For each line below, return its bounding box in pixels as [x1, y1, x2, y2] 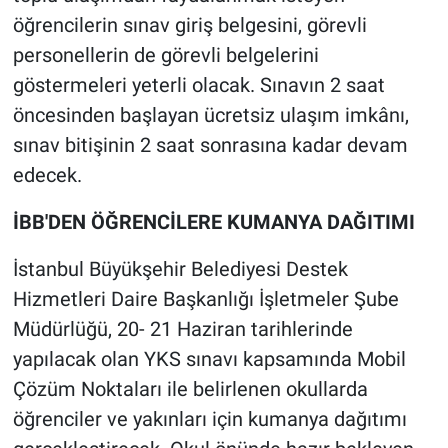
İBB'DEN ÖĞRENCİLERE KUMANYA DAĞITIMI [12, 210, 415, 235]
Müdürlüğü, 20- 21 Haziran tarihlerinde [12, 317, 353, 342]
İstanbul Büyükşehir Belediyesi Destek [12, 257, 348, 282]
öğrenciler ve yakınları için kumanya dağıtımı [12, 407, 407, 432]
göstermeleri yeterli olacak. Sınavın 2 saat [12, 73, 385, 98]
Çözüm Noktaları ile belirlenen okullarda [12, 377, 368, 402]
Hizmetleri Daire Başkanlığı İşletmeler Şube [12, 287, 399, 312]
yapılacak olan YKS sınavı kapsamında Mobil [12, 347, 406, 372]
